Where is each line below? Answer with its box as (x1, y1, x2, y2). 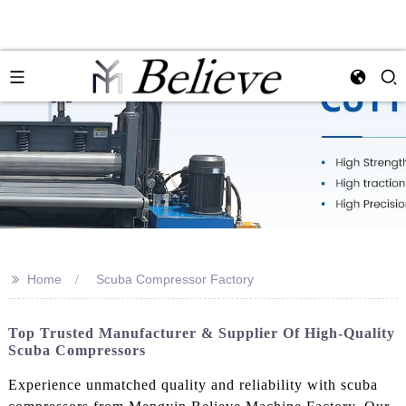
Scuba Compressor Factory (95, 272, 254, 286)
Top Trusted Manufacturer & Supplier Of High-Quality (7, 325, 395, 341)
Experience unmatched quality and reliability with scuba (7, 376, 378, 392)
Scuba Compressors (7, 343, 146, 358)
